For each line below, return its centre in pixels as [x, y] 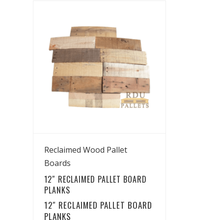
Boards [57, 163]
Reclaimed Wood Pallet [86, 150]
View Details [100, 146]
